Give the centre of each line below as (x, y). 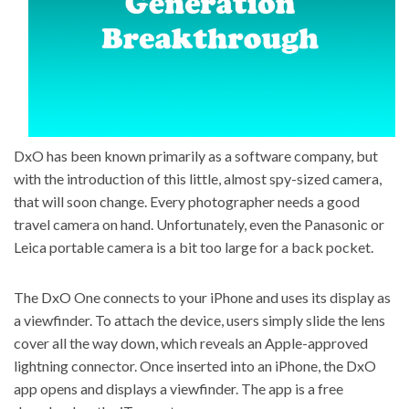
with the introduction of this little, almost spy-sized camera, (198, 178)
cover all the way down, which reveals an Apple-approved (191, 343)
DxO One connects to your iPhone (147, 297)
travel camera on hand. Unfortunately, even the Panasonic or (199, 224)
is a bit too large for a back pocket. (263, 247)
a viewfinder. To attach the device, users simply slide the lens (199, 320)
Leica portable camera (84, 247)
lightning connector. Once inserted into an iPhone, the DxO (195, 366)
